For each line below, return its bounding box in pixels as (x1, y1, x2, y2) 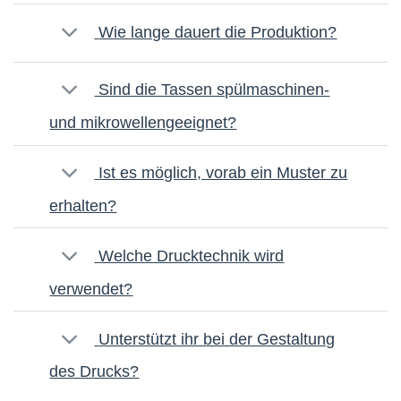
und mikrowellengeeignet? (49, 114, 237, 132)
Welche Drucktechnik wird (98, 246, 285, 265)
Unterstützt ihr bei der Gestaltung (98, 329, 336, 348)
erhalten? (49, 196, 117, 215)
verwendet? (49, 279, 133, 298)
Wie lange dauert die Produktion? (98, 22, 337, 41)
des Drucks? (49, 363, 140, 381)
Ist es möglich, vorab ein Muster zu (98, 164, 348, 183)
